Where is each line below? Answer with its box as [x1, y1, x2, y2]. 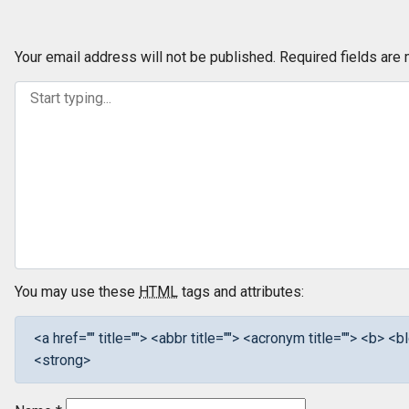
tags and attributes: [178, 283, 304, 301]
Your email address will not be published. [15, 48, 276, 67]
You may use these [15, 283, 139, 301]
